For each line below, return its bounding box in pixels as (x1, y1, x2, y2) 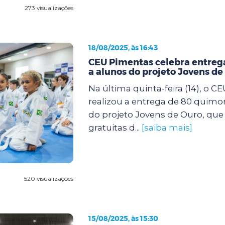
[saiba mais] (141, 122, 192, 133)
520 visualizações (24, 174, 73, 182)
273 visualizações (24, 4, 73, 12)
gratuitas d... (88, 122, 142, 133)
